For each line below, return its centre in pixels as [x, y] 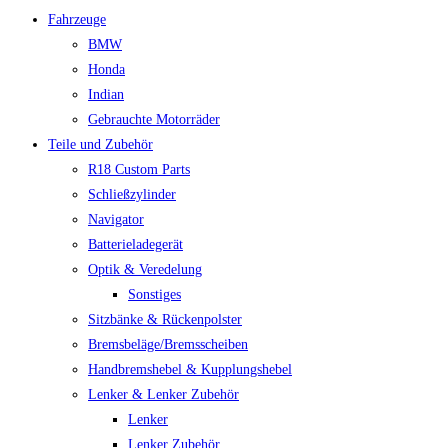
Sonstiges [154, 294]
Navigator [116, 219]
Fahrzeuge [77, 19]
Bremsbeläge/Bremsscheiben [168, 344]
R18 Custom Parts [139, 169]
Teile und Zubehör [100, 144]
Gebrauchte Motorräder [154, 119]
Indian [106, 94]
